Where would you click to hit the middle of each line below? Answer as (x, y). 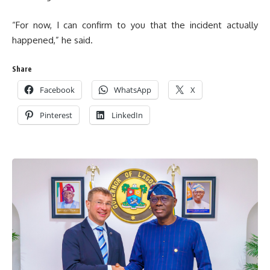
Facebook (57, 90)
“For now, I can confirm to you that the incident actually (135, 25)
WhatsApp (133, 90)
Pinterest (56, 115)
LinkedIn (127, 115)
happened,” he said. (52, 40)
